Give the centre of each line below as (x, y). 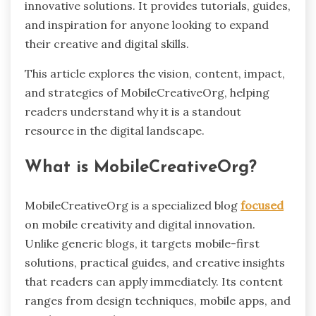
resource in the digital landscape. (115, 130)
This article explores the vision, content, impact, (155, 73)
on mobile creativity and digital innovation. (140, 225)
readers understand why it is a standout (133, 111)
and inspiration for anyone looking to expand (147, 24)
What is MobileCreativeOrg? (141, 168)
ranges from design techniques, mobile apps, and (158, 301)
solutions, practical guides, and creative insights (155, 263)
